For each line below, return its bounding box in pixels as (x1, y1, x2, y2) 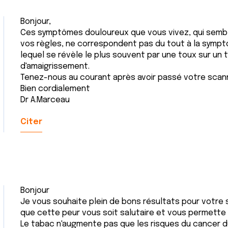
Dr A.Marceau (20, 96, 70, 104)
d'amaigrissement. (20, 62, 90, 71)
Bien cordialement (20, 84, 90, 93)
